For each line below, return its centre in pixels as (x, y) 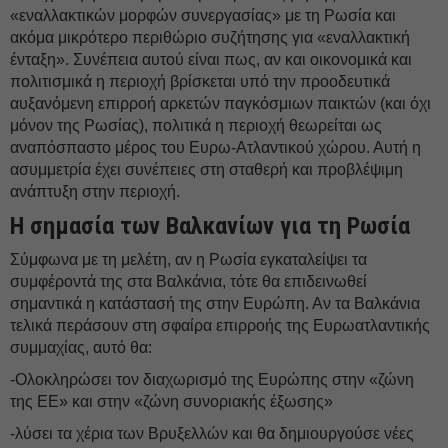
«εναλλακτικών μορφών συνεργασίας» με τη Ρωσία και (203, 15)
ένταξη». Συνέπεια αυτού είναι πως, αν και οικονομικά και (211, 59)
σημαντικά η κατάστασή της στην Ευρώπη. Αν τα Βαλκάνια (215, 303)
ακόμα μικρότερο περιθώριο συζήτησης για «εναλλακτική (210, 37)
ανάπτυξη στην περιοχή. (95, 191)
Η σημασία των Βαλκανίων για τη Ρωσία (210, 225)
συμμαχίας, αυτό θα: (81, 347)
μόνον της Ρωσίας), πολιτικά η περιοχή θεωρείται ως (196, 125)
